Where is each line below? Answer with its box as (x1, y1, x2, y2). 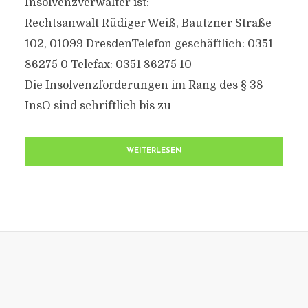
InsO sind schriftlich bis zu (24, 100, 171, 112)
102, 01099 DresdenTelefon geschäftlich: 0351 (24, 38, 273, 50)
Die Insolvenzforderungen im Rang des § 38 (24, 79, 263, 91)
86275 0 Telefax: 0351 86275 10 (24, 58, 192, 71)
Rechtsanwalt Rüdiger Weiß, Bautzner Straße (24, 17, 272, 30)
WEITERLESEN (126, 147, 182, 155)
